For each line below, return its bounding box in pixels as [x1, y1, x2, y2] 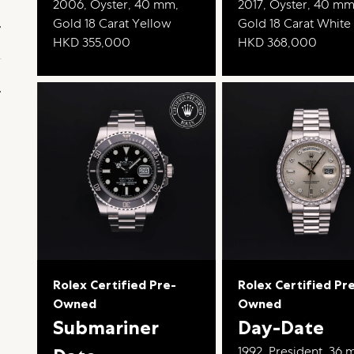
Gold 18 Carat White [238, 14, 352, 32]
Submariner [53, 315, 160, 341]
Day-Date [238, 315, 325, 341]
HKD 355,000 [53, 33, 131, 51]
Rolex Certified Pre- [53, 277, 177, 294]
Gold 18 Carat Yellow [53, 14, 172, 32]
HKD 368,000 [238, 33, 318, 51]
